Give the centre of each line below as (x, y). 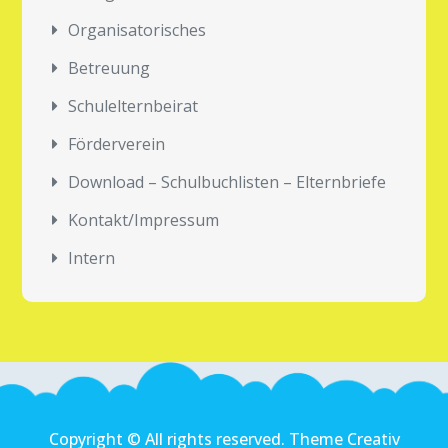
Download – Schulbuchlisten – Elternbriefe (227, 182)
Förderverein (117, 144)
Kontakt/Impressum (144, 220)
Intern (92, 258)
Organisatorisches (137, 30)
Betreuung (109, 68)
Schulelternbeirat (133, 106)
